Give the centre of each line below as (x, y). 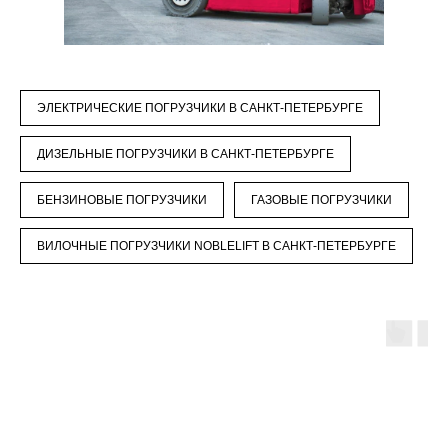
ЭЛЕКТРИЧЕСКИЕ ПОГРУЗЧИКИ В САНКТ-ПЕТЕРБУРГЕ (200, 108)
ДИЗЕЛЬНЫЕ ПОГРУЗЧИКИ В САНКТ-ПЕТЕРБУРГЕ (185, 154)
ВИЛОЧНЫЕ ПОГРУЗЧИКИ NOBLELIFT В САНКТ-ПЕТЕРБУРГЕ (216, 246)
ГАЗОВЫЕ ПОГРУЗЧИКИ (321, 200)
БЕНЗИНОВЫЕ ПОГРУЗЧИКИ (122, 200)
